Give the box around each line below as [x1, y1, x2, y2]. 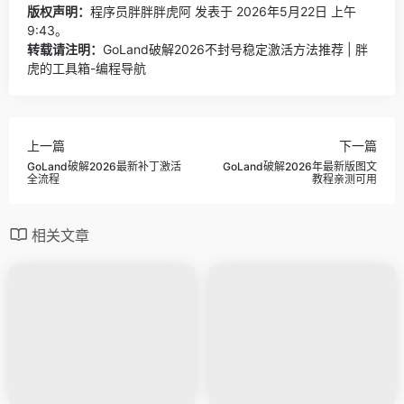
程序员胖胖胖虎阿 [90, 3, 191, 19]
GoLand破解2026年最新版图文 [223, 160, 377, 174]
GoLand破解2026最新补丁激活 [27, 160, 181, 174]
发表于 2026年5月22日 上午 [191, 3, 356, 19]
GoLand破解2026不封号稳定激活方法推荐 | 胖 [103, 41, 368, 57]
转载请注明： [27, 41, 103, 57]
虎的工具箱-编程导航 [27, 60, 146, 76]
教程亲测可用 [312, 172, 377, 187]
